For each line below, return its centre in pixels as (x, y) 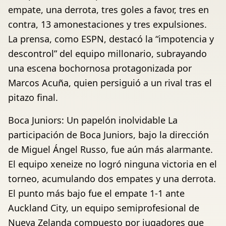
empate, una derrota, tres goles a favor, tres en (108, 10)
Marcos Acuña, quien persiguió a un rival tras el (110, 83)
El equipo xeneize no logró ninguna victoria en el (112, 164)
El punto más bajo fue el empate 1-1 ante (96, 193)
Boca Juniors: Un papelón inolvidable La (93, 120)
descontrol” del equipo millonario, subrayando (107, 54)
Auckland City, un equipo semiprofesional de (104, 208)
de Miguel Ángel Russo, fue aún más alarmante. (110, 150)
